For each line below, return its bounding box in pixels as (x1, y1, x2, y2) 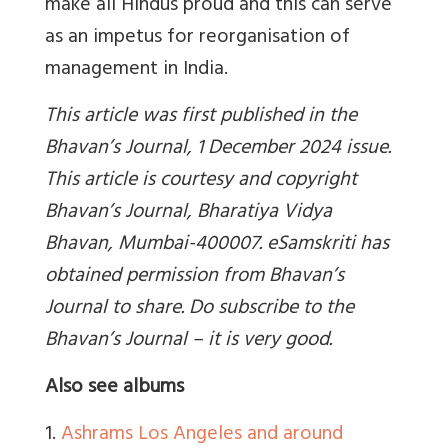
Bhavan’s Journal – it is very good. (45, 322, 332, 360)
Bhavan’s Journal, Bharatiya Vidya (45, 194, 332, 232)
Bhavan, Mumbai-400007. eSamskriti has (45, 226, 389, 264)
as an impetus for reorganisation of (45, 19, 350, 57)
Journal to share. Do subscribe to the (45, 290, 354, 328)
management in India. (45, 51, 228, 89)
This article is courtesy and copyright (45, 162, 357, 200)
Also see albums (45, 369, 184, 407)
